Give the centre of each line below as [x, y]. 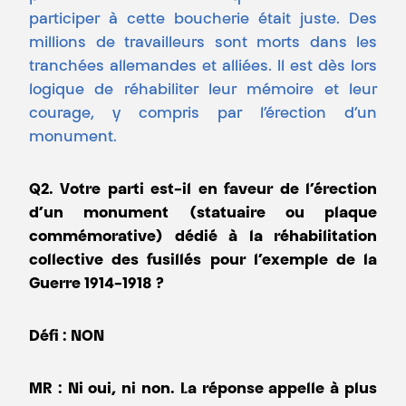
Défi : [48, 338]
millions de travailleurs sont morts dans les [203, 44]
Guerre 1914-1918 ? [97, 285]
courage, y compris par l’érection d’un [203, 115]
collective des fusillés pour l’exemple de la [203, 261]
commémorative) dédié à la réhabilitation [203, 238]
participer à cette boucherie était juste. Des [203, 20]
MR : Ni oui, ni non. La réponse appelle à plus [203, 390]
